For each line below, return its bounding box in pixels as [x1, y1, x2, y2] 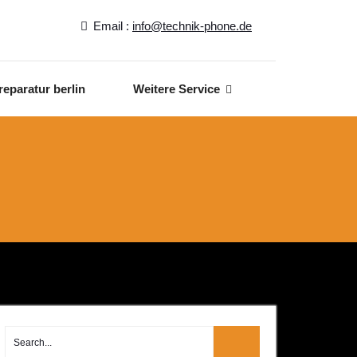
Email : [93, 19, 132, 33]
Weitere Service [133, 82, 220, 96]
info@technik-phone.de [132, 19, 252, 33]
